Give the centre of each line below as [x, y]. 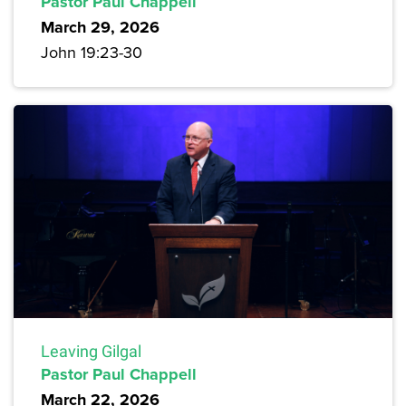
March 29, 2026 [100, 27]
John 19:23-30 [92, 52]
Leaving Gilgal [91, 351]
